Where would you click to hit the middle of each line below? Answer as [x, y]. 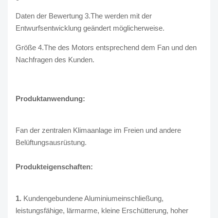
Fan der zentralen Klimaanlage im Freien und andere [98, 130]
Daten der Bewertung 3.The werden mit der [84, 16]
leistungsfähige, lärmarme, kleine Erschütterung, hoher [102, 210]
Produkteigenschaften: [54, 167]
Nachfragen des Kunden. [55, 60]
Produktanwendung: [50, 99]
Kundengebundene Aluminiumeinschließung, [93, 198]
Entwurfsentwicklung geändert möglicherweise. [90, 28]
